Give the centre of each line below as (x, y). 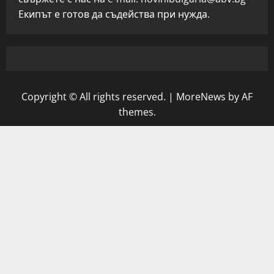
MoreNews (201, 97)
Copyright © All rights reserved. (95, 97)
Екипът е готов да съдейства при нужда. (114, 14)
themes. (137, 112)
